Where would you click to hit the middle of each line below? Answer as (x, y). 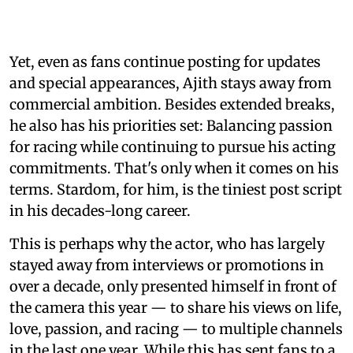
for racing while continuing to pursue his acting (173, 147)
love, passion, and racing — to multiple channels (176, 329)
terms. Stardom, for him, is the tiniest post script (176, 189)
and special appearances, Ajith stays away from (171, 83)
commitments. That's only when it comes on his (174, 168)
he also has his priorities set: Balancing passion (171, 125)
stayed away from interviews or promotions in (167, 265)
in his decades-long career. (100, 210)
